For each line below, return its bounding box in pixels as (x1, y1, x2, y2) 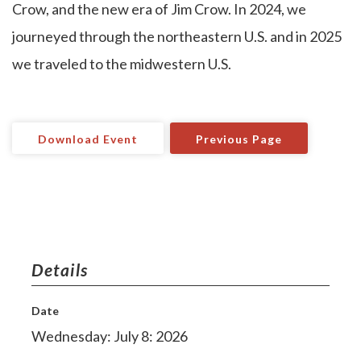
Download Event (38, 131, 138, 146)
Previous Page (196, 131, 282, 146)
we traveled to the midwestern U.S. (12, 54, 231, 73)
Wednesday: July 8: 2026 (31, 327, 188, 346)
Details (31, 259, 89, 280)
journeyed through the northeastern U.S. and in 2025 (12, 27, 342, 45)
